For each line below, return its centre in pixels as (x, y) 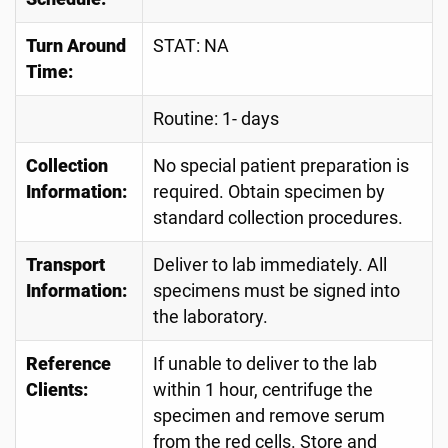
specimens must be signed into (276, 291)
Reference (68, 364)
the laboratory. (210, 317)
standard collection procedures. (278, 218)
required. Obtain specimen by (269, 192)
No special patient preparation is (281, 166)
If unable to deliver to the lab (265, 364)
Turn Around (76, 46)
